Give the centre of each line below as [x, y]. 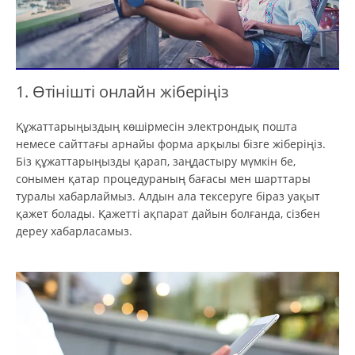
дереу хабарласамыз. [74, 231]
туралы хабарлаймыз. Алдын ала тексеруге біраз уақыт [168, 196]
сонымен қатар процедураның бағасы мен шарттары [163, 178]
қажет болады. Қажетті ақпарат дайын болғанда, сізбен [168, 213]
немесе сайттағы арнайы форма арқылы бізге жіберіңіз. [171, 143]
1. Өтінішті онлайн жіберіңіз [122, 92]
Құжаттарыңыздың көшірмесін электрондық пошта [157, 126]
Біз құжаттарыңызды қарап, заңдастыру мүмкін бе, [156, 161]
